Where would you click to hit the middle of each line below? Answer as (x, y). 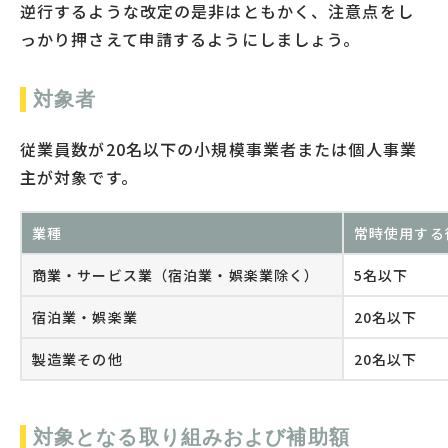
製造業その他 (77, 358)
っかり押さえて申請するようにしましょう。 (190, 38)
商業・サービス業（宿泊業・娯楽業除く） (176, 274)
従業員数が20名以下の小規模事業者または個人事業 (218, 148)
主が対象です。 (79, 176)
